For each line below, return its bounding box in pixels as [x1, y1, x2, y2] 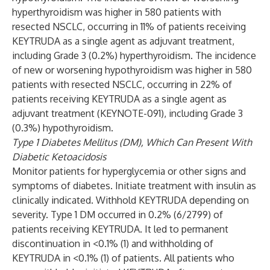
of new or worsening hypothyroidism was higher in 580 [12, 64, 252, 76]
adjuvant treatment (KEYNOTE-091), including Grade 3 [12, 107, 243, 119]
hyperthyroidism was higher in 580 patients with [12, 6, 221, 18]
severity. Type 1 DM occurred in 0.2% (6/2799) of [12, 209, 223, 221]
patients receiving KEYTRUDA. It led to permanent [12, 223, 228, 235]
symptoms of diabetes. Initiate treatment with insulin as [12, 180, 256, 192]
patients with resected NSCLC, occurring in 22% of [12, 78, 232, 90]
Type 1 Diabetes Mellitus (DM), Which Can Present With [12, 136, 252, 148]
